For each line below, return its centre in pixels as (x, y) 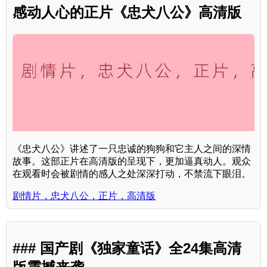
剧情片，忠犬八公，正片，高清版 (84, 195)
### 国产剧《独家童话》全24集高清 (127, 249)
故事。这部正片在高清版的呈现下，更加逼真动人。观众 (132, 161)
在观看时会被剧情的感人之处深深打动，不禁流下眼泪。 (132, 173)
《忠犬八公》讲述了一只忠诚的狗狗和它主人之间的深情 (132, 148)
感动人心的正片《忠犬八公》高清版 (127, 13)
